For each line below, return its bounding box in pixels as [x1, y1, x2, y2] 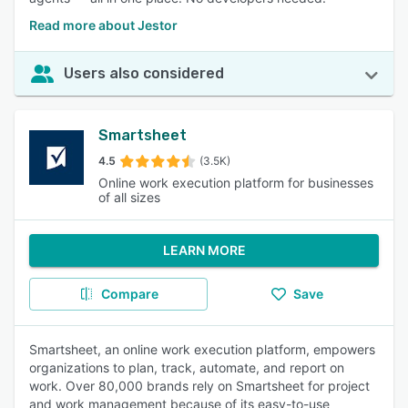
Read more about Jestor [29, 17, 178, 33]
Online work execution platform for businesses [98, 175, 373, 190]
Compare [100, 286, 158, 301]
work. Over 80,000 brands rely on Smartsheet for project [29, 378, 370, 393]
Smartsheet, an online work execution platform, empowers [29, 342, 375, 357]
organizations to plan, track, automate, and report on [29, 360, 344, 375]
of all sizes [98, 189, 160, 205]
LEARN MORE [162, 242, 246, 258]
